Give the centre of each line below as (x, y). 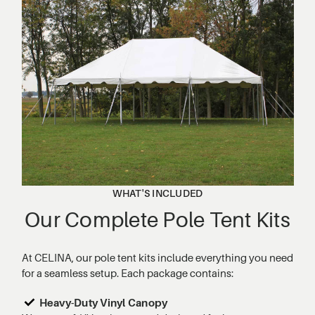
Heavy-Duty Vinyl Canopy (103, 302)
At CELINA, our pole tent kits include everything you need (157, 257)
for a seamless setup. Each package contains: (127, 272)
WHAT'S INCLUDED (157, 193)
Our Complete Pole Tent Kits (157, 219)
